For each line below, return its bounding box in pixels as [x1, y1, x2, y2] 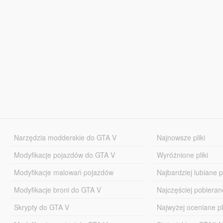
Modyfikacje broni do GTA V [13, 184, 101, 195]
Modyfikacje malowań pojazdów [13, 167, 113, 177]
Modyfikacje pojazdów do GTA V [13, 149, 115, 160]
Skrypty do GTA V [13, 202, 69, 212]
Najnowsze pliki [157, 132, 206, 142]
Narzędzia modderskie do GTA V [13, 132, 116, 142]
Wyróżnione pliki [157, 149, 209, 160]
